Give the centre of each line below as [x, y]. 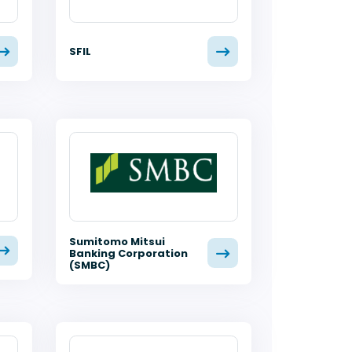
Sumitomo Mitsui [117, 241]
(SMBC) [89, 265]
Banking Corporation [128, 253]
